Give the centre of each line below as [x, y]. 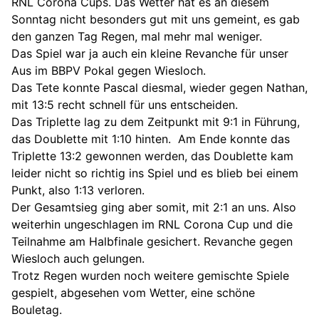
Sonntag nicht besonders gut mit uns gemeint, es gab [156, 19]
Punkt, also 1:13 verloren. [78, 190]
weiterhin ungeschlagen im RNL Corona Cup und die [152, 224]
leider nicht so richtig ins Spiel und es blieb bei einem [155, 173]
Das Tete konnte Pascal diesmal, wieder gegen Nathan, [159, 87]
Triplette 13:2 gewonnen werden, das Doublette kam [152, 156]
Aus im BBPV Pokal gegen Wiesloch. [109, 70]
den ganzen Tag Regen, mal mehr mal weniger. [137, 36]
